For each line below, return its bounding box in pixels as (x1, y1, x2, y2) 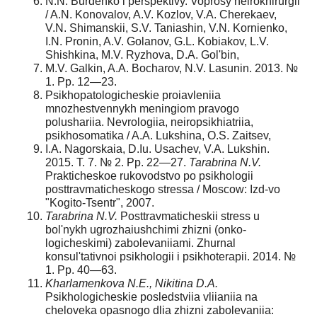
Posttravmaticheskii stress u (117, 209, 260, 222)
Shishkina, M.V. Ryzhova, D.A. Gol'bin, (45, 48, 239, 61)
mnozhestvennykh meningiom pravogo (45, 102, 239, 115)
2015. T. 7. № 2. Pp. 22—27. (45, 156, 189, 168)
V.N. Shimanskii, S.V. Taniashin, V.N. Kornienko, (45, 21, 287, 34)
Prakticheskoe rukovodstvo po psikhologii (45, 169, 253, 182)
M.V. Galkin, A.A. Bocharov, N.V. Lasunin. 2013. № (45, 62, 298, 74)
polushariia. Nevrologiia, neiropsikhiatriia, (45, 115, 253, 128)
